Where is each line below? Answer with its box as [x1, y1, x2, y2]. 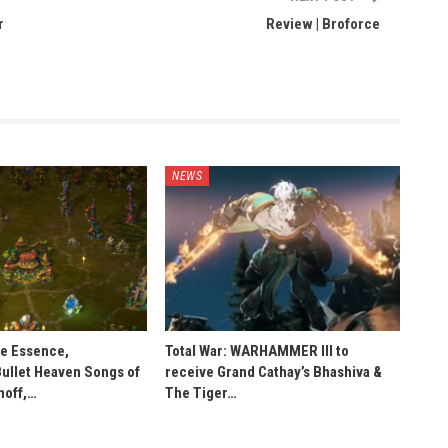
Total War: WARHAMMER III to [165, 341, 350, 360]
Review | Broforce [266, 15, 381, 33]
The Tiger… [165, 383, 238, 402]
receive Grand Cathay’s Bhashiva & [165, 362, 383, 381]
